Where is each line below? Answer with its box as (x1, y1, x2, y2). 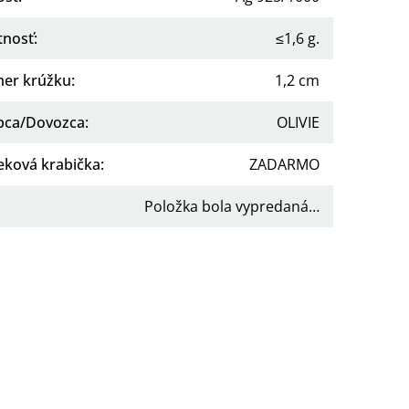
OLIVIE (277, 111, 320, 132)
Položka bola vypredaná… (144, 195, 320, 216)
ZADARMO (249, 153, 320, 174)
